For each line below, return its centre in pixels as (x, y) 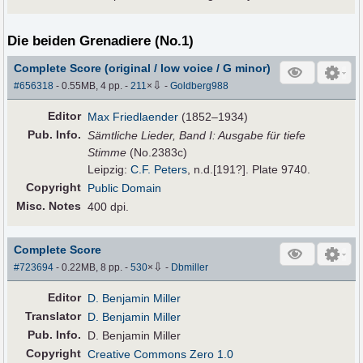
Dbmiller (190, 268)
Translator (53, 316)
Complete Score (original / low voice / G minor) (143, 68)
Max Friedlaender (133, 116)
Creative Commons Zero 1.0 (161, 354)
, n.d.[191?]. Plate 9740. (249, 169)
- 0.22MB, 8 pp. (90, 268)
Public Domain (125, 188)
